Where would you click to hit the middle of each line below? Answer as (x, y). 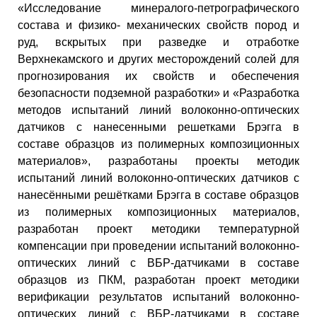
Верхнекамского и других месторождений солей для (158, 59)
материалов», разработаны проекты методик (158, 161)
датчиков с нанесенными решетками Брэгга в (158, 127)
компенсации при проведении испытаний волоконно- (158, 246)
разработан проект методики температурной (158, 229)
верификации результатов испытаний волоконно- (158, 296)
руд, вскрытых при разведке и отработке (158, 42)
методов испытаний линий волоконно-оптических (158, 110)
